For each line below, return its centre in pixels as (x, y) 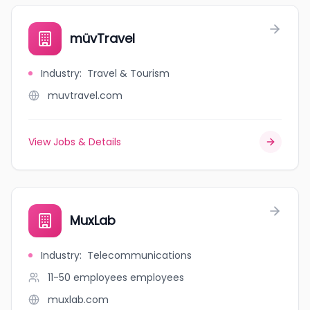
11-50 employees (88, 277)
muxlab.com (78, 300)
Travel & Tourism (128, 73)
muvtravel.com (85, 95)
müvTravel (102, 38)
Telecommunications (139, 255)
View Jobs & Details (75, 142)
